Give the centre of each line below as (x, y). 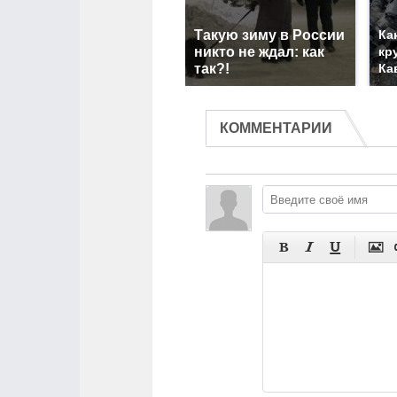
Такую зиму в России (269, 35)
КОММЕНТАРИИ (276, 128)
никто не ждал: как (259, 52)
